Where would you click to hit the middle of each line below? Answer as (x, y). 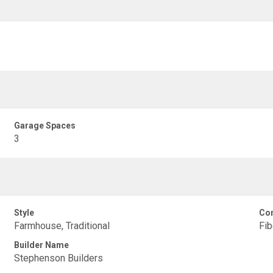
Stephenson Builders (59, 258)
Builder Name (42, 245)
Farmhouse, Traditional (62, 226)
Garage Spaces (45, 126)
